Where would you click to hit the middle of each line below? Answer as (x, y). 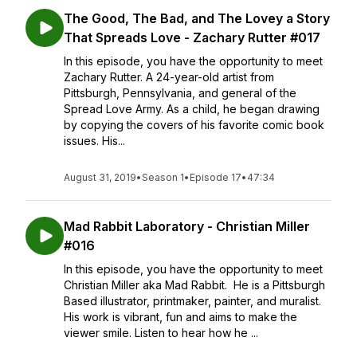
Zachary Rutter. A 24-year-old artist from (169, 77)
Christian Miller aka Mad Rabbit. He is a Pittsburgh (194, 285)
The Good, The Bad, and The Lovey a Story (197, 18)
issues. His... (94, 141)
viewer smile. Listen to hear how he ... (161, 333)
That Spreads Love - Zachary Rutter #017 (192, 37)
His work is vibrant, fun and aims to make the (180, 317)
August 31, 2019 (100, 177)
